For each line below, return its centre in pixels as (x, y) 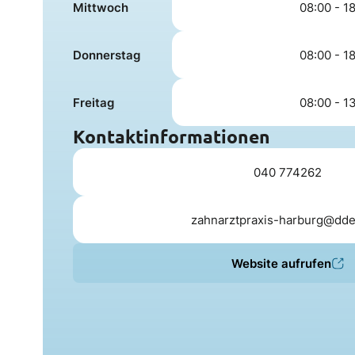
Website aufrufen (282, 263)
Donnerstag (107, 55)
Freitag (94, 102)
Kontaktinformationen (172, 137)
